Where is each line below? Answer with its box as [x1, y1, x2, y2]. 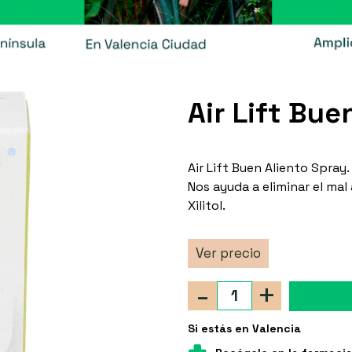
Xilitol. [188, 196, 225, 214]
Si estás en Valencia [188, 321, 301, 335]
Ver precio [196, 244, 261, 262]
